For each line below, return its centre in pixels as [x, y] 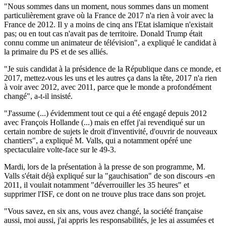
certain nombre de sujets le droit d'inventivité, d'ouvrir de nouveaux [111, 131]
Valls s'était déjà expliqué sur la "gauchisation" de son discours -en [109, 176]
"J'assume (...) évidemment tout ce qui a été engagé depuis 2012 [105, 113]
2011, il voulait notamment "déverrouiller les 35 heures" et [97, 185]
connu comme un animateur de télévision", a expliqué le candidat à [110, 42]
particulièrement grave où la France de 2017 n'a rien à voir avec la [109, 15]
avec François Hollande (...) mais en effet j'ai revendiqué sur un [104, 122]
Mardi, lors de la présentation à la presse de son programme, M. [105, 166]
